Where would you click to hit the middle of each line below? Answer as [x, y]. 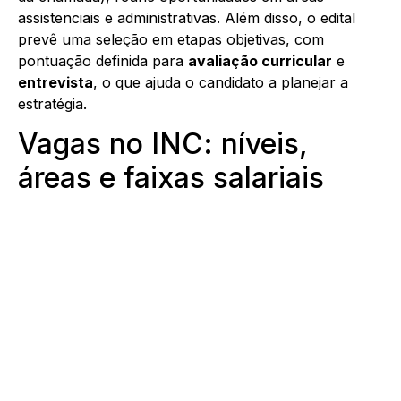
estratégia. [52, 103]
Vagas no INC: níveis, [163, 144]
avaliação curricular [260, 60]
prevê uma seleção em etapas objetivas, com [171, 39]
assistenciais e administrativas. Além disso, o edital [187, 17]
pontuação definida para [103, 60]
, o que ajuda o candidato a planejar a [221, 82]
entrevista [55, 82]
